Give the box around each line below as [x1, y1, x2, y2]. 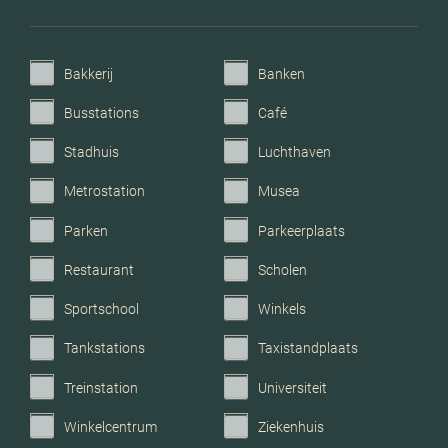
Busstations [64, 104, 139, 121]
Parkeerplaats [258, 222, 345, 239]
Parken [64, 222, 108, 239]
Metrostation [64, 183, 145, 200]
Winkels [258, 301, 306, 318]
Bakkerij [64, 65, 113, 82]
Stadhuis [64, 144, 119, 161]
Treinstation [64, 379, 138, 396]
